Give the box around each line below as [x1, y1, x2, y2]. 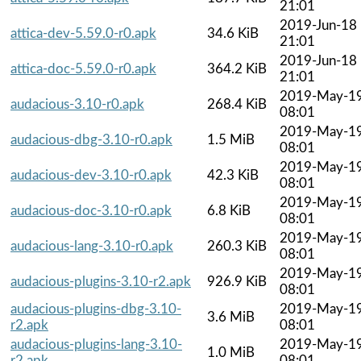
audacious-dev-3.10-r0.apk [10, 168, 172, 182]
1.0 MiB [207, 345, 255, 359]
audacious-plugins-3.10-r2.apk [10, 274, 191, 288]
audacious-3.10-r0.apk [10, 97, 144, 111]
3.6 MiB [207, 309, 255, 324]
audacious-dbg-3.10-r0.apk [10, 132, 172, 147]
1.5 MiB [207, 132, 255, 147]
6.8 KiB [207, 203, 251, 218]
